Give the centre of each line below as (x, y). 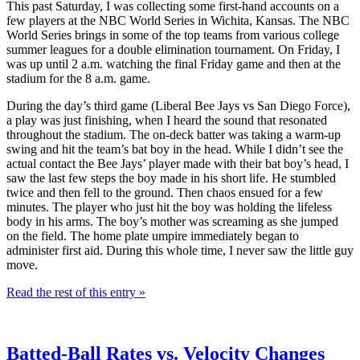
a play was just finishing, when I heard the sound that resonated (167, 121)
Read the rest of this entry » (76, 292)
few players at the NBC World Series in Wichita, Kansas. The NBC (178, 21)
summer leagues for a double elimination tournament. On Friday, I (173, 50)
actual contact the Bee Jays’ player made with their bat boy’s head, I (178, 164)
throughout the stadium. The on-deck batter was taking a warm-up (174, 135)
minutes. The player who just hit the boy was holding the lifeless (169, 207)
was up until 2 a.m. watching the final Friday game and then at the (174, 64)
